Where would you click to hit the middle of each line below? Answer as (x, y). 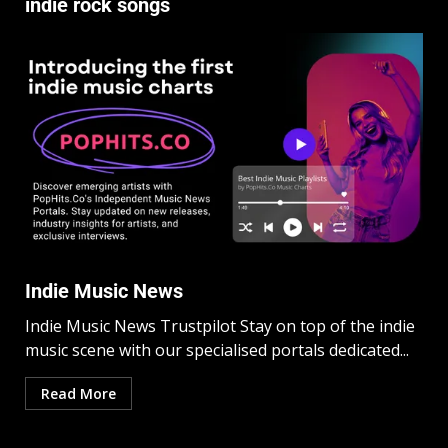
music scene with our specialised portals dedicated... (217, 350)
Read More (78, 394)
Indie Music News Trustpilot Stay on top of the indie (220, 326)
